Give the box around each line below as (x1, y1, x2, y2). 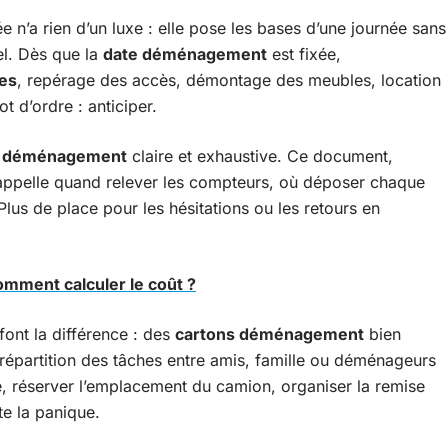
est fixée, (267, 44, 341, 64)
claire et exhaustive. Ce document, (127, 146, 393, 166)
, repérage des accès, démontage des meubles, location (17, 70, 441, 90)
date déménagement (103, 44, 267, 64)
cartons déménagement (175, 324, 364, 344)
